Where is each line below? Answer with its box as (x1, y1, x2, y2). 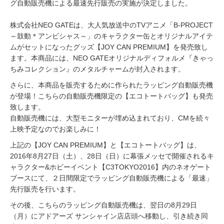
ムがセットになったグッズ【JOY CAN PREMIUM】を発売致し (10, 43, 208, 51)
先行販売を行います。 (10, 185, 80, 193)
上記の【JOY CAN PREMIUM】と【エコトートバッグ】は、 (10, 141, 201, 149)
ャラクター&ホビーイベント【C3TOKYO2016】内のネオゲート (10, 163, 211, 171)
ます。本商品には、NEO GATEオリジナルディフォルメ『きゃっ (10, 54, 213, 62)
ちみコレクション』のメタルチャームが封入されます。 (10, 65, 185, 73)
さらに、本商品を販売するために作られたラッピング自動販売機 (10, 81, 213, 89)
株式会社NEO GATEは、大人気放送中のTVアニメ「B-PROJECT (10, 21, 213, 29)
